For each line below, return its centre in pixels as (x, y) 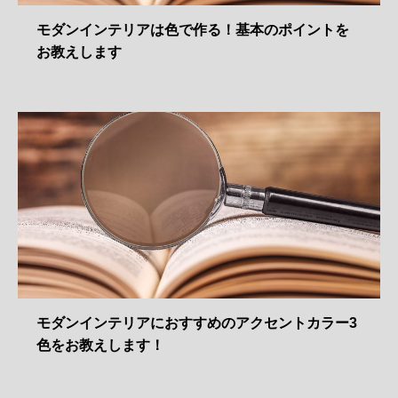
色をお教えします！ (100, 345)
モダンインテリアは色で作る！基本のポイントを (193, 30)
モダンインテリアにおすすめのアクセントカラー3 (197, 323)
